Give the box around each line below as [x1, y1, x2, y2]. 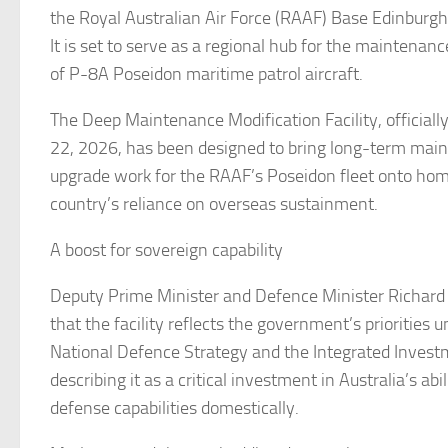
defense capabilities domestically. [50, 397, 299, 419]
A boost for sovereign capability [50, 239, 283, 261]
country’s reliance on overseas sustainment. [50, 193, 378, 215]
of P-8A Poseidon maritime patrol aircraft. [50, 63, 363, 85]
